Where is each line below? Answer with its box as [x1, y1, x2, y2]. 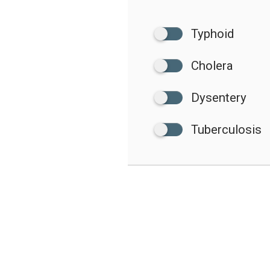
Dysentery [191, 90, 247, 105]
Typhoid [191, 26, 234, 41]
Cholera [191, 58, 234, 73]
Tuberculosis [191, 122, 262, 137]
